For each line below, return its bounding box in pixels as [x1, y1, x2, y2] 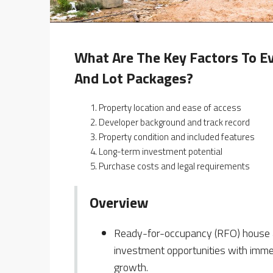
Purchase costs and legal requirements [99, 158, 250, 173]
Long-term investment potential [99, 144, 222, 158]
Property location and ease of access [99, 100, 241, 115]
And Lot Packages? [74, 66, 193, 89]
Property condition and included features [99, 129, 255, 144]
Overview [90, 191, 149, 213]
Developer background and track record [99, 115, 250, 129]
